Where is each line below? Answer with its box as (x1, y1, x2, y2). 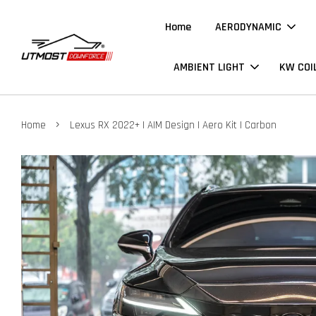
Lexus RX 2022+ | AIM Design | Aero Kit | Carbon (70, 119, 276, 132)
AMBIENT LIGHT (174, 60, 245, 75)
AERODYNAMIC (215, 20, 282, 35)
